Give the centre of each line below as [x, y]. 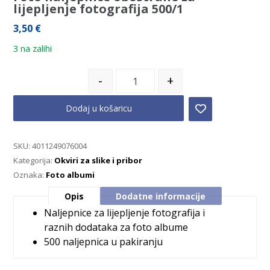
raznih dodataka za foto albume [116, 227]
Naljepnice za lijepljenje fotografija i [125, 213]
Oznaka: [30, 175]
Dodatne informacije [161, 196]
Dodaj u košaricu [99, 108]
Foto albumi [71, 175]
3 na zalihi [33, 48]
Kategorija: [34, 160]
